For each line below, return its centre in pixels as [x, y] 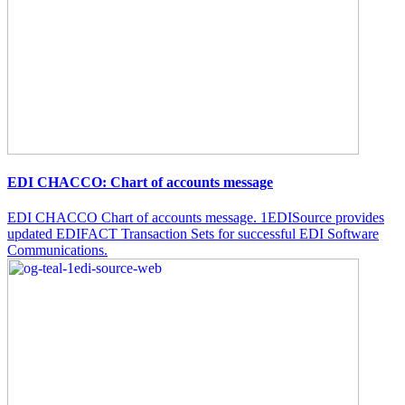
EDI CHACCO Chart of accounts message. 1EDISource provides [196, 217]
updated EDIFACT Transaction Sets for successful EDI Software [193, 233]
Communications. [57, 250]
